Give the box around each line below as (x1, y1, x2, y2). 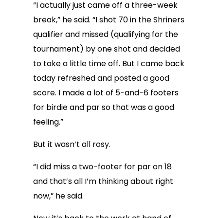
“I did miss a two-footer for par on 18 (33, 161, 172, 172)
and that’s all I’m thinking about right (33, 176, 173, 187)
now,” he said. (33, 190, 84, 201)
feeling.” (33, 116, 63, 127)
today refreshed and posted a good (33, 73, 169, 84)
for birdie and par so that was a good (33, 102, 174, 113)
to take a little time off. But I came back (33, 58, 184, 69)
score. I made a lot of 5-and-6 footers (33, 87, 179, 98)
